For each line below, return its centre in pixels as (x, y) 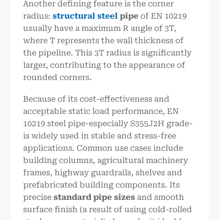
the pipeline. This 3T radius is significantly (108, 53)
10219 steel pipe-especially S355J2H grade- (108, 123)
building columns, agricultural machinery (106, 160)
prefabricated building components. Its (102, 185)
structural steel (85, 16)
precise (39, 197)
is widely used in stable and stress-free (100, 136)
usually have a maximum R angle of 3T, (100, 28)
